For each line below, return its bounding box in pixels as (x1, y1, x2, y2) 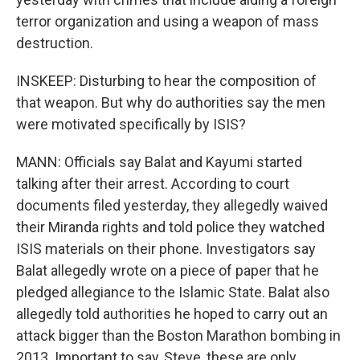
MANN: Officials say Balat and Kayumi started (16, 153, 302, 170)
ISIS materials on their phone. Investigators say (16, 240, 316, 257)
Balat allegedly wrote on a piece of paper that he (16, 262, 319, 279)
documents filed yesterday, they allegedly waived (16, 197, 328, 214)
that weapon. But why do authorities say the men (16, 94, 325, 111)
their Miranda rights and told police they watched (16, 219, 325, 235)
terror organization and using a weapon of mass (16, 13, 319, 30)
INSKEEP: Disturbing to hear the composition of (16, 72, 317, 89)
